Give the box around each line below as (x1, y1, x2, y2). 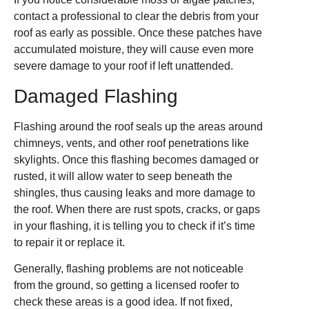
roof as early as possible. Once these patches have (14, 27, 262, 39)
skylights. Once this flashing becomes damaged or (14, 153, 259, 166)
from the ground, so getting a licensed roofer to (14, 279, 239, 291)
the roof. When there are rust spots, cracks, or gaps (14, 203, 260, 215)
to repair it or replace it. (14, 236, 125, 248)
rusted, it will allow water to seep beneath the (14, 170, 232, 182)
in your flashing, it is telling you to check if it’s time (14, 219, 255, 232)
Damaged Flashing (14, 85, 178, 107)
